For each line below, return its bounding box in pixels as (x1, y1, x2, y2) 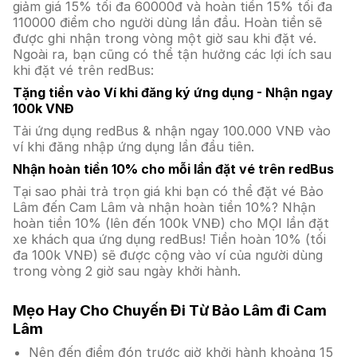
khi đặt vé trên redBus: (13, 62, 154, 78)
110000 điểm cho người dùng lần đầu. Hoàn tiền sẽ (13, 14, 322, 30)
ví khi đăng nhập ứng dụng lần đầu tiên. (13, 139, 254, 155)
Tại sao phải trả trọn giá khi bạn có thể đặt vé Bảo (13, 183, 324, 199)
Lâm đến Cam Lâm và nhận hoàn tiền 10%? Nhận (13, 199, 316, 215)
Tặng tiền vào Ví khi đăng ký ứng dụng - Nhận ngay (13, 84, 333, 100)
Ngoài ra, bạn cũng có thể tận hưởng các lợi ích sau (13, 46, 331, 62)
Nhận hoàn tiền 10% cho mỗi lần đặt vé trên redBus (13, 161, 334, 177)
